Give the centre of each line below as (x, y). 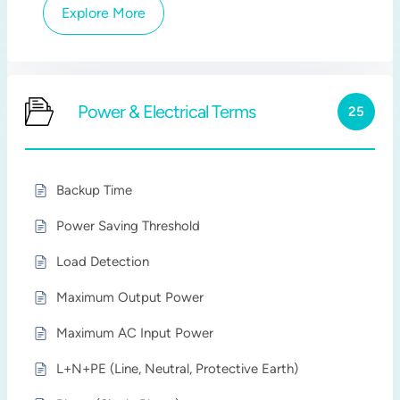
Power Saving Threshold (129, 226)
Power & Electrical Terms (167, 112)
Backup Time (95, 190)
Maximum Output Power (130, 297)
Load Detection (103, 262)
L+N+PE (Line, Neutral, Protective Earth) (178, 369)
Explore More (104, 13)
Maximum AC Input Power (135, 333)
